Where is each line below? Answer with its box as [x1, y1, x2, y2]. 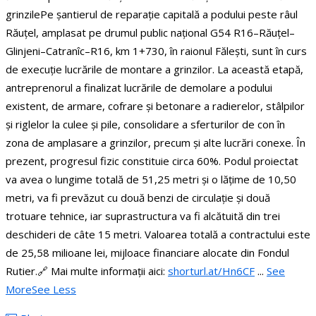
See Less [32, 281, 76, 296]
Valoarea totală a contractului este [145, 226, 310, 241]
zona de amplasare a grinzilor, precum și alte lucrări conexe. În [6, 135, 305, 150]
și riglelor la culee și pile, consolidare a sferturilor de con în [6, 116, 285, 131]
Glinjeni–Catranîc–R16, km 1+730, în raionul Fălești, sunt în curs [6, 43, 307, 58]
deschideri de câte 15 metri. [6, 226, 145, 241]
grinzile [6, 6, 40, 21]
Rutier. [6, 263, 37, 278]
